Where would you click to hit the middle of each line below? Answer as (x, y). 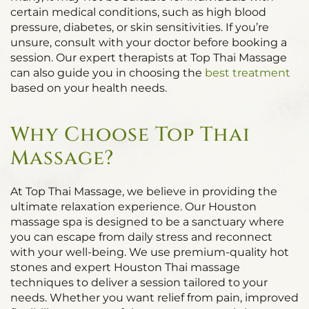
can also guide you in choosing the (108, 73)
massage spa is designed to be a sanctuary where (147, 222)
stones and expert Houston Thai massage (125, 267)
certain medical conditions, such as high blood (138, 12)
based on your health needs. (89, 88)
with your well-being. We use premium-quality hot (150, 252)
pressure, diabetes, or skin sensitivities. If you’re (140, 27)
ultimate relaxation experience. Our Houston (133, 207)
